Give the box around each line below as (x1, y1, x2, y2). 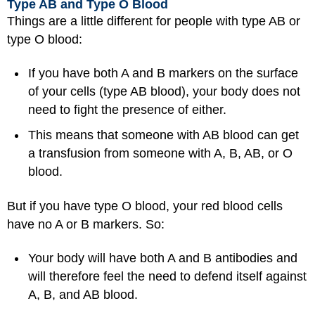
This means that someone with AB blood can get (28, 128, 299, 142)
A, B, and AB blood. (28, 288, 138, 302)
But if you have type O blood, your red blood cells (7, 198, 283, 213)
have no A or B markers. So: (7, 217, 165, 231)
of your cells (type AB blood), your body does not (28, 84, 300, 98)
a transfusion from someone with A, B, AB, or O (28, 146, 292, 160)
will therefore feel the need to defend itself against (28, 269, 307, 283)
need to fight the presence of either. (28, 103, 226, 117)
